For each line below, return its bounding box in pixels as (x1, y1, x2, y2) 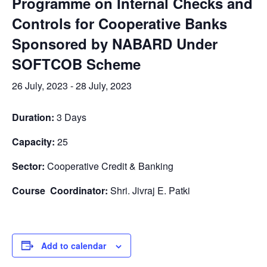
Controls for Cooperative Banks (12, 13, 227, 33)
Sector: (12, 159, 47, 173)
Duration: (12, 110, 54, 124)
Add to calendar (41, 239, 106, 252)
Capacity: (12, 134, 55, 148)
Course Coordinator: (12, 183, 110, 197)
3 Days (54, 110, 86, 124)
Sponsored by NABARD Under (12, 33, 218, 54)
